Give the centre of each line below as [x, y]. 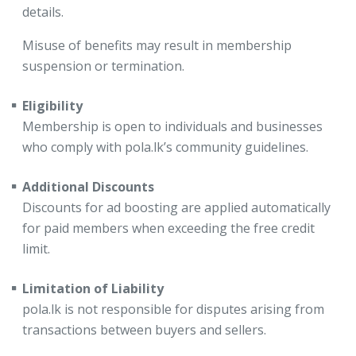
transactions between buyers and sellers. [144, 330]
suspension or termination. [103, 66]
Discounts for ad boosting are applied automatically [176, 207]
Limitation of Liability [93, 288]
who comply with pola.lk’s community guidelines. [165, 147]
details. [43, 12]
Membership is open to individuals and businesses [172, 126]
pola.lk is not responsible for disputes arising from [173, 309]
